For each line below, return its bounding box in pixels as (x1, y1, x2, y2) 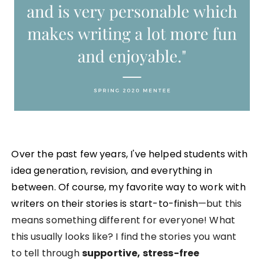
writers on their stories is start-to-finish (11, 196, 198, 210)
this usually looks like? (11, 229, 116, 243)
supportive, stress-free (81, 246, 200, 260)
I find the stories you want (115, 229, 237, 243)
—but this (197, 196, 242, 210)
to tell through (11, 246, 82, 260)
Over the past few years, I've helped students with (11, 147, 247, 161)
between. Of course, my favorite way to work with (11, 180, 246, 194)
